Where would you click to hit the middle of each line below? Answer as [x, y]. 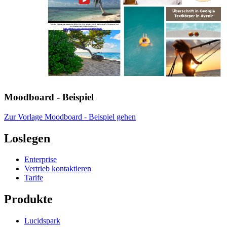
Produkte [28, 199]
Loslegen [27, 138]
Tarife [34, 178]
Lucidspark [42, 221]
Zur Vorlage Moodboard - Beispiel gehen [70, 117]
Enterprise [41, 160]
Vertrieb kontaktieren [58, 169]
